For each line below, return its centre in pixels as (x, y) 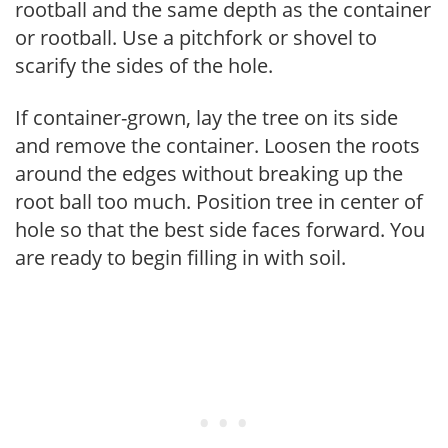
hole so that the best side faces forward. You (220, 229)
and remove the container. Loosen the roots (217, 145)
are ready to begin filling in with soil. (180, 257)
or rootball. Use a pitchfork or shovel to (196, 37)
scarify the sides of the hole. (144, 65)
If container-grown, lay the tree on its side (206, 117)
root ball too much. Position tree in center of (219, 201)
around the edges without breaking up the (209, 173)
